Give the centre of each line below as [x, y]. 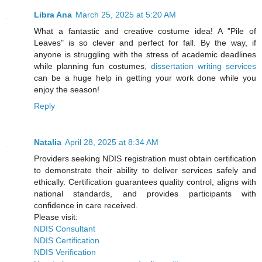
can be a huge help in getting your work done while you [145, 78]
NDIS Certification [67, 241]
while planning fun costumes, [92, 66]
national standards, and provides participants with [145, 194]
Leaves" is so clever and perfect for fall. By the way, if [145, 43]
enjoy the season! [67, 90]
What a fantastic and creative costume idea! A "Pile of [145, 31]
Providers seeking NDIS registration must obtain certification [145, 159]
